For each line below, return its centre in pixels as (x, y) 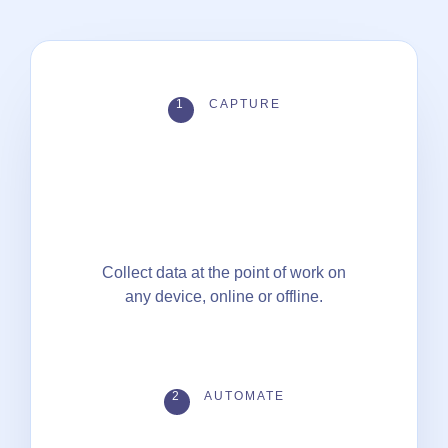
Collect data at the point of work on (224, 272)
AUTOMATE (242, 395)
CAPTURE (242, 103)
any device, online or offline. (224, 296)
